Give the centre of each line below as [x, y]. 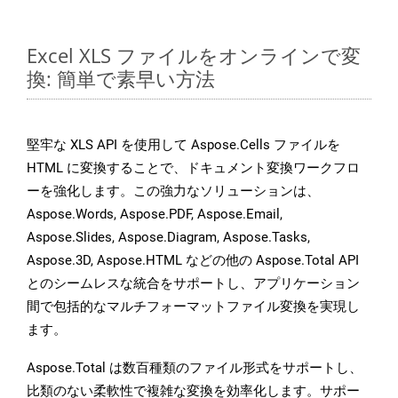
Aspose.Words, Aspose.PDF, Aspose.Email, [155, 215]
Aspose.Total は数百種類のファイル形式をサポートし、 [195, 368]
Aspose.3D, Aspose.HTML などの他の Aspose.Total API [193, 261]
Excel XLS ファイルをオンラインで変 [194, 56]
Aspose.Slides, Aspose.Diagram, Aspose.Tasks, [168, 238]
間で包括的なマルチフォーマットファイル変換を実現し [193, 307]
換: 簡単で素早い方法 [121, 79]
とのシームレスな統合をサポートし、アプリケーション [193, 284]
